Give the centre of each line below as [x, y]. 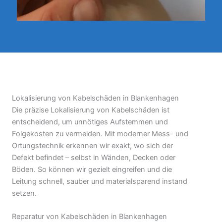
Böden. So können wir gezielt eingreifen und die [92, 170]
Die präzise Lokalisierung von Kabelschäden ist [91, 110]
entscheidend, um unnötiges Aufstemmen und [90, 122]
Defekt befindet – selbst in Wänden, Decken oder [94, 158]
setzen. [24, 194]
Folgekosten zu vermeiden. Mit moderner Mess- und [100, 134]
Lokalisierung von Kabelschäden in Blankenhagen [95, 98]
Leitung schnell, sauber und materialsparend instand [100, 182]
